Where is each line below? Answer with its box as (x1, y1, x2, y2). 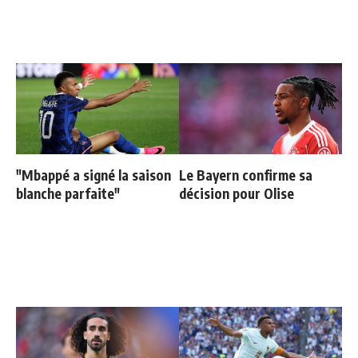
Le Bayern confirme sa (179, 166, 312, 185)
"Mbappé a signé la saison (16, 166, 171, 185)
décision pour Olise (179, 185, 294, 203)
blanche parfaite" (16, 185, 120, 203)
